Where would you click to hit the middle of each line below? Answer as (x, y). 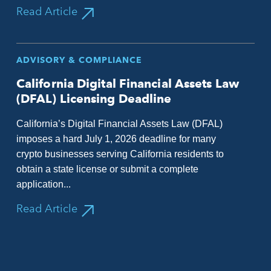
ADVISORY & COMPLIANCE (79, 60)
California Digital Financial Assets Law (127, 83)
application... (43, 184)
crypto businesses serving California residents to (120, 154)
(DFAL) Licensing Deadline (94, 99)
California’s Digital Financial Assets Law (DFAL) (119, 124)
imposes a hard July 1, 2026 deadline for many (116, 139)
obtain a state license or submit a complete (107, 169)
